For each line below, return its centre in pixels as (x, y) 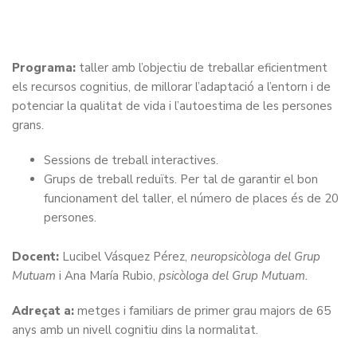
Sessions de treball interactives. (131, 160)
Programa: (45, 68)
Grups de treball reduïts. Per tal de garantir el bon (181, 179)
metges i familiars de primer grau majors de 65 (202, 311)
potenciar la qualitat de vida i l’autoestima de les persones (172, 106)
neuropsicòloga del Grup (255, 257)
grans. (28, 125)
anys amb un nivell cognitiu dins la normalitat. (135, 330)
